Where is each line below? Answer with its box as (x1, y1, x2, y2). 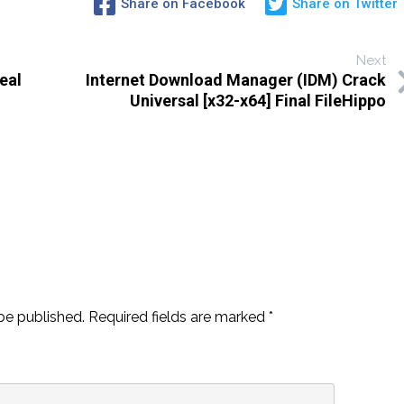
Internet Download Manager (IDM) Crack (86, 70, 387, 90)
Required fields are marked (88, 308, 270, 326)
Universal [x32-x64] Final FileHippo (130, 91, 387, 111)
